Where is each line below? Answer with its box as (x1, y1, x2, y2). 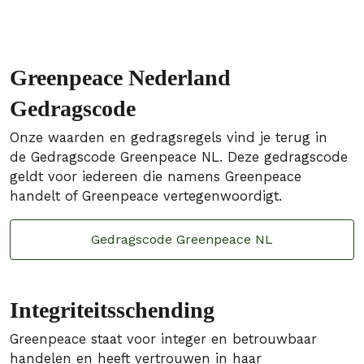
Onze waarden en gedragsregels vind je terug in (10, 130, 327, 145)
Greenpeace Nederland (10, 65, 231, 90)
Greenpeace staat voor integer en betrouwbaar (10, 331, 317, 347)
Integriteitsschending (10, 297, 214, 323)
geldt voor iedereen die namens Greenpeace (10, 169, 301, 184)
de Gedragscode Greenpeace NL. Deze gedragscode (10, 149, 348, 165)
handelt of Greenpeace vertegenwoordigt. (10, 188, 287, 204)
